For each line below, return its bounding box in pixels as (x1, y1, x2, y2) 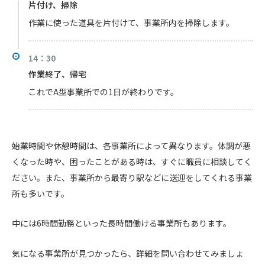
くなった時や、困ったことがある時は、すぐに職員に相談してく (12, 155, 252, 167)
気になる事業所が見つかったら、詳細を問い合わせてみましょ (12, 247, 244, 260)
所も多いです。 (12, 187, 69, 199)
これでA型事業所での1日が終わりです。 (28, 86, 179, 98)
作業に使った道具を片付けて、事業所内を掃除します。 (28, 17, 234, 29)
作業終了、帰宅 (28, 68, 86, 80)
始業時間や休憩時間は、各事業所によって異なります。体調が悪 (12, 139, 251, 151)
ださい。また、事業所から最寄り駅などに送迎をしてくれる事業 (12, 171, 252, 183)
